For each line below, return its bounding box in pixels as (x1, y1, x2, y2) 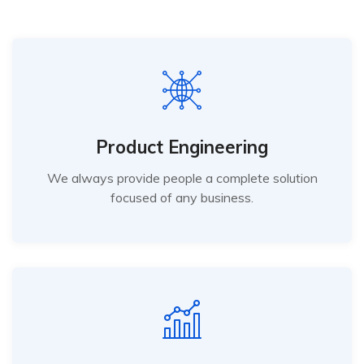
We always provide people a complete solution (46, 170, 318, 187)
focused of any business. (110, 189, 253, 206)
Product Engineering (96, 136, 268, 159)
